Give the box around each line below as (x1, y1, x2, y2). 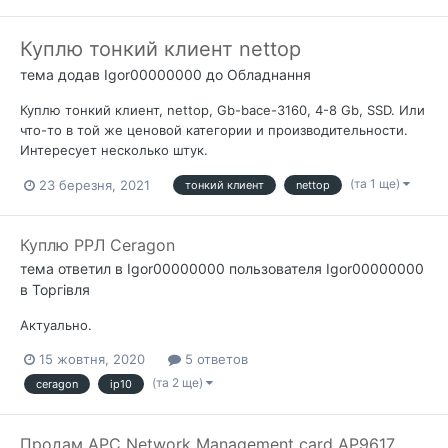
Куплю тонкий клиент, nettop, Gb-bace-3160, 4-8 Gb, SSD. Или (20, 101, 425, 118)
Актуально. (20, 317, 92, 334)
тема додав (20, 65, 104, 83)
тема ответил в (20, 260, 127, 278)
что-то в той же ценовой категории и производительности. (20, 121, 408, 138)
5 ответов (181, 351, 248, 368)
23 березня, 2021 (39, 176, 150, 193)
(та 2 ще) (152, 374, 206, 390)
